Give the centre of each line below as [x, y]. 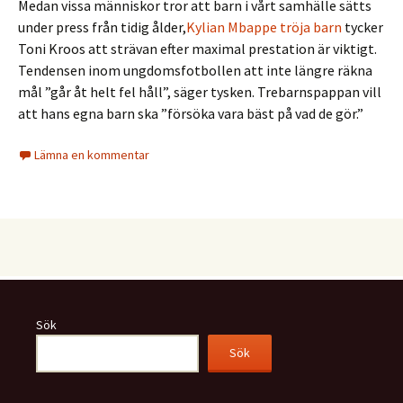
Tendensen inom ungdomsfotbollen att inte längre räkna [195, 70]
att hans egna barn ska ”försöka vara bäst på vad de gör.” [191, 113]
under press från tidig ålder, [102, 27]
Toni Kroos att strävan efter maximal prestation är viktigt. [197, 49]
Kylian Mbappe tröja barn [264, 27]
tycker [363, 27]
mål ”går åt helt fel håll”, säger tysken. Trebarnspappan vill [200, 92]
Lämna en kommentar [92, 155]
